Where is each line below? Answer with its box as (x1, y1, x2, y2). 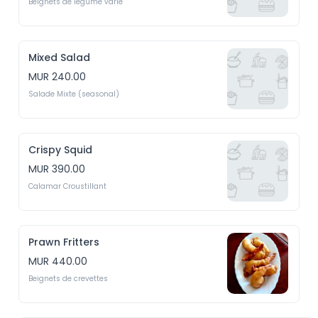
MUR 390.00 (28, 162, 86, 176)
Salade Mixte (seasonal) (28, 89, 120, 99)
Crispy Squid (28, 143, 93, 157)
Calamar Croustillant (28, 181, 107, 192)
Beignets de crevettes (28, 273, 109, 284)
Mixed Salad (28, 50, 91, 65)
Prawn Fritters (28, 235, 100, 249)
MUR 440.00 (28, 254, 88, 268)
